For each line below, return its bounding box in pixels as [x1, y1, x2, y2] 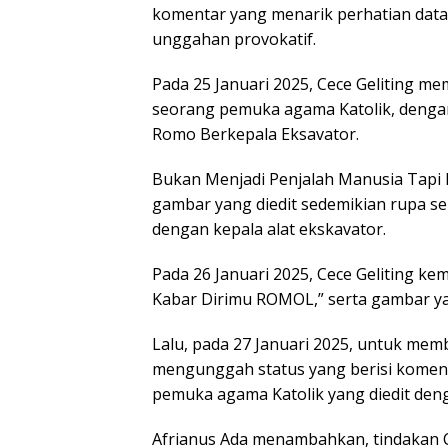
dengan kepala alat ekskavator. [152, 217, 386, 240]
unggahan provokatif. [152, 27, 316, 50]
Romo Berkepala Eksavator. [152, 122, 359, 145]
